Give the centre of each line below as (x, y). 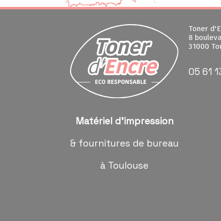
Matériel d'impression (124, 121)
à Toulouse (124, 165)
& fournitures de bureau (124, 143)
